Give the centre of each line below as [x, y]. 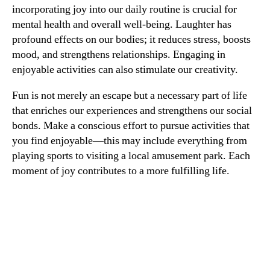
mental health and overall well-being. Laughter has [122, 24]
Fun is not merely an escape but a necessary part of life [130, 95]
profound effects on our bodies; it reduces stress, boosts [131, 39]
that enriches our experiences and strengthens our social [132, 110]
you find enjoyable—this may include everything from [130, 140]
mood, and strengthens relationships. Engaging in [119, 54]
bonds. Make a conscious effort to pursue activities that [131, 125]
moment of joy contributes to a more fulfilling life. [121, 171]
